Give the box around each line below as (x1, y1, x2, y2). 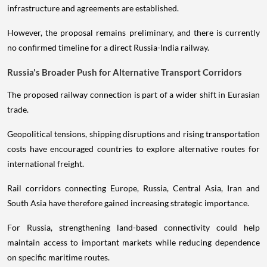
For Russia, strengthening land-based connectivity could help (7, 222, 260, 233)
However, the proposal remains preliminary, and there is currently (7, 27, 260, 38)
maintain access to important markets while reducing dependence (7, 237, 260, 248)
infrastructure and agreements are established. (7, 3, 179, 14)
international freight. (7, 159, 84, 169)
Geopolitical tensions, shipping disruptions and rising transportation (7, 129, 260, 139)
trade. (7, 104, 29, 115)
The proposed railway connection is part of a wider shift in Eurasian (7, 89, 260, 100)
